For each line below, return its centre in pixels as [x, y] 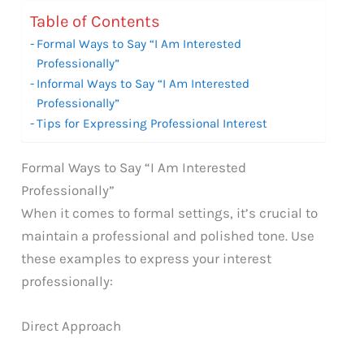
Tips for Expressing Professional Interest [152, 123]
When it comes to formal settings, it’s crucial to [170, 212]
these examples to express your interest [147, 258]
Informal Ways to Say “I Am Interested [143, 83]
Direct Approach [71, 325]
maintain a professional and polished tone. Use [168, 235]
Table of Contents [95, 22]
